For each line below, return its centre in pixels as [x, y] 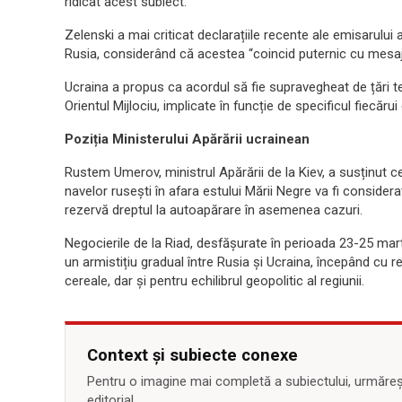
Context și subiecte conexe [192, 355]
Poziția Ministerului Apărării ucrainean [187, 139]
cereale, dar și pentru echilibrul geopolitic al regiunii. [214, 281]
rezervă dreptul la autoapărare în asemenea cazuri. [214, 210]
